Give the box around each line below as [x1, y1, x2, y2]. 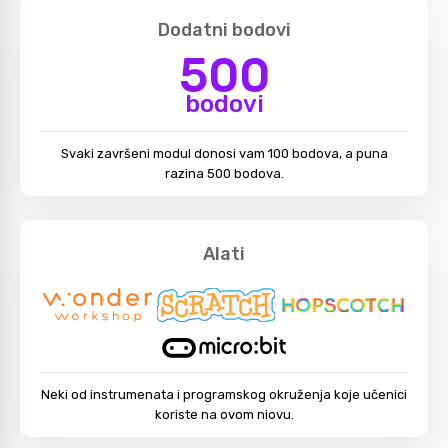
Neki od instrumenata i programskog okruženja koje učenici [41, 386, 407, 402]
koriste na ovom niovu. [154, 406, 294, 422]
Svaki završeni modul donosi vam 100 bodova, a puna [60, 146, 388, 161]
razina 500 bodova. [164, 166, 284, 181]
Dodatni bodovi [157, 19, 291, 41]
